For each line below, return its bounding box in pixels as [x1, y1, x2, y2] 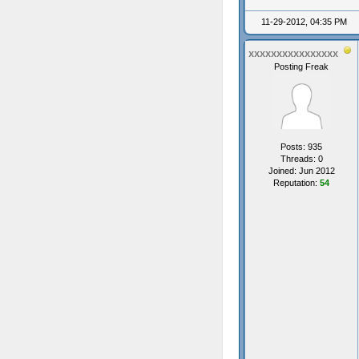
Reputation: [273, 178, 320, 188]
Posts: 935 [280, 142, 322, 151]
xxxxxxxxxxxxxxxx [248, 49, 338, 60]
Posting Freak [274, 62, 329, 71]
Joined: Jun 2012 [268, 166, 335, 175]
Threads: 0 [280, 154, 323, 163]
